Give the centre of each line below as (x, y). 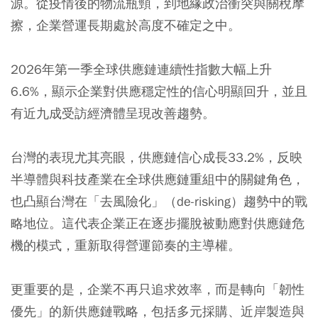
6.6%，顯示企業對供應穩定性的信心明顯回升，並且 (159, 91)
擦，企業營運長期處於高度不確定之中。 (126, 25)
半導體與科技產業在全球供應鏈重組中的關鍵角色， (158, 179)
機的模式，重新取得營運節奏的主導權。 (126, 245)
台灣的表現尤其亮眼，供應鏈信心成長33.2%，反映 (157, 157)
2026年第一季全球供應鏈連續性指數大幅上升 (141, 69)
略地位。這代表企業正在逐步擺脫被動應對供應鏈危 (158, 223)
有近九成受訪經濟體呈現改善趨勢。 (113, 113)
